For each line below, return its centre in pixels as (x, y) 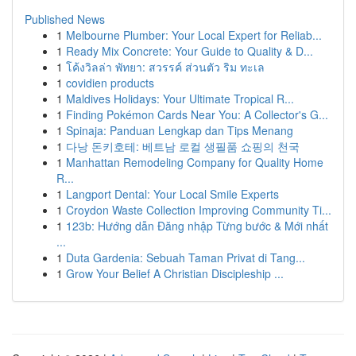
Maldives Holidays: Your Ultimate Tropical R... (180, 99)
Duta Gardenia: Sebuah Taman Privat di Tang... (186, 257)
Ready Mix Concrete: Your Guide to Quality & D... (190, 51)
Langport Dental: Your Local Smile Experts (172, 194)
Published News (65, 19)
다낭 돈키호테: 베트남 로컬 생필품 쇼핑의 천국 (183, 146)
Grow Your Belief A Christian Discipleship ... (175, 273)
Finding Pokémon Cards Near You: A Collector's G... (197, 114)
